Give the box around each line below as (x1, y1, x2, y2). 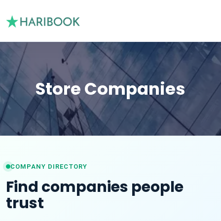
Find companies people (6, 176, 184, 197)
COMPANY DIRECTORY (10, 162, 87, 170)
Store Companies (36, 77, 185, 101)
